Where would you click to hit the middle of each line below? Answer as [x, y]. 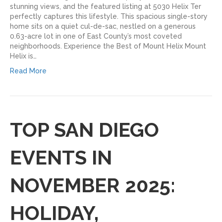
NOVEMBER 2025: [93, 185]
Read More [28, 71]
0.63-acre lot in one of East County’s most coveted [96, 36]
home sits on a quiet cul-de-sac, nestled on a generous [103, 26]
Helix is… [23, 56]
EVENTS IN [61, 157]
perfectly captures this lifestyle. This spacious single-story [109, 16]
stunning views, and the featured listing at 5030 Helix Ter [106, 6]
